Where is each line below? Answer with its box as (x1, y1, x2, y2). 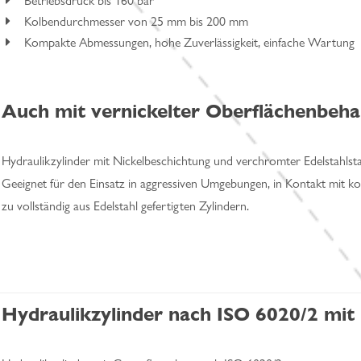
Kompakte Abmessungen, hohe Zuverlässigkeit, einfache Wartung (24, 35, 355, 50)
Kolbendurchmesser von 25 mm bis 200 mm (24, 14, 248, 29)
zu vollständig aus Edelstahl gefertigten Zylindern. (2, 198, 249, 214)
